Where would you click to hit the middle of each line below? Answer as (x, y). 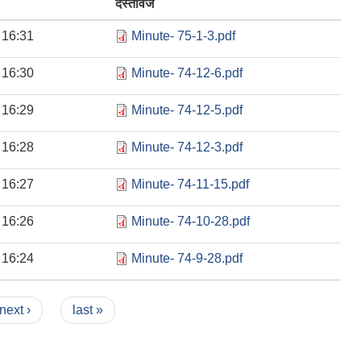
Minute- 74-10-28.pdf (191, 221)
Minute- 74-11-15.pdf (190, 184)
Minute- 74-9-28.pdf (187, 258)
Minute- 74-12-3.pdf (187, 147)
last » (87, 309)
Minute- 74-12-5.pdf (187, 110)
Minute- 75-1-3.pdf (183, 35)
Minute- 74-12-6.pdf (187, 73)
